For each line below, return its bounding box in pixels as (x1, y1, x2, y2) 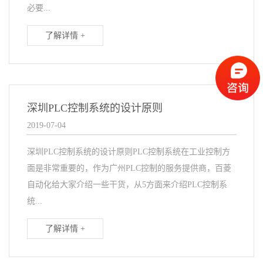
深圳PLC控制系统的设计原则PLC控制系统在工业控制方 (27, 147, 230, 157)
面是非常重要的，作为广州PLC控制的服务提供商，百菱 (27, 164, 231, 173)
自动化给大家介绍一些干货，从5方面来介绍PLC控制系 (27, 180, 227, 190)
